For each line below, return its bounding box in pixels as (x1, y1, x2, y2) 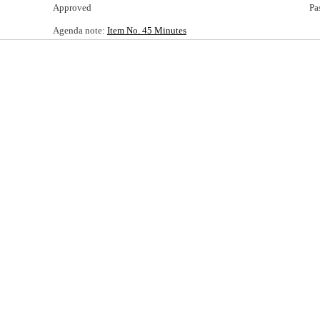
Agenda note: (53, 24, 107, 36)
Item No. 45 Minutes (107, 24, 186, 36)
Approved (53, 1, 91, 13)
